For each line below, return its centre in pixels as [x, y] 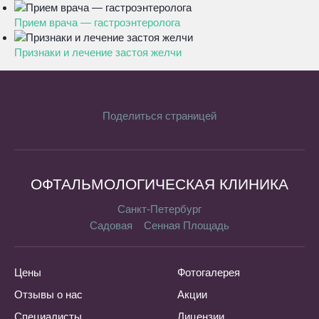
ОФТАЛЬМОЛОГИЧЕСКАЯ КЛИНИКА [159, 184]
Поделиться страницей [159, 116]
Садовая [111, 225]
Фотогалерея [209, 272]
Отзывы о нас [48, 294]
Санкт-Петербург [159, 209]
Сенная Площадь [187, 225]
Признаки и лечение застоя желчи [98, 52]
